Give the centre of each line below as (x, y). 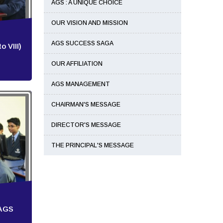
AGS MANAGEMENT (81, 84)
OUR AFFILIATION (77, 64)
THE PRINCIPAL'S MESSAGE (93, 145)
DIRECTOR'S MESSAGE (86, 125)
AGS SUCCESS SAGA (82, 43)
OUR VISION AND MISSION (90, 23)
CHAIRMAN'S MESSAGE (86, 105)
